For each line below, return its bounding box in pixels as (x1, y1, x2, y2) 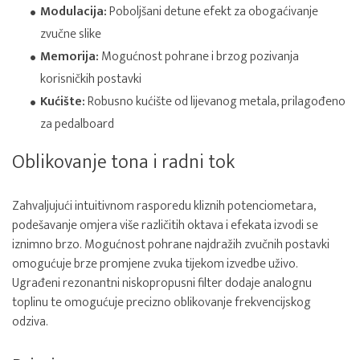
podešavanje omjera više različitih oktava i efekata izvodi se (12, 215, 318, 236)
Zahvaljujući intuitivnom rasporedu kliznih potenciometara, (12, 195, 316, 217)
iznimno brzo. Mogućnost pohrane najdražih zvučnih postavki (12, 234, 329, 256)
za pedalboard (40, 113, 114, 135)
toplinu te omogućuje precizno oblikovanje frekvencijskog (12, 292, 311, 313)
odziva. (12, 311, 48, 333)
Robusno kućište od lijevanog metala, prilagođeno (85, 91, 346, 112)
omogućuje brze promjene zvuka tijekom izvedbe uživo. (12, 253, 298, 275)
